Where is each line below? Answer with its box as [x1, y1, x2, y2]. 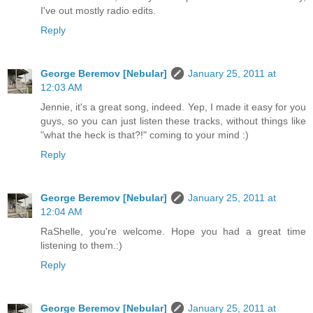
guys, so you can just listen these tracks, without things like [41, 115, 306, 127]
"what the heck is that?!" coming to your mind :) [41, 129, 249, 141]
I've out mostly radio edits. [41, 5, 156, 17]
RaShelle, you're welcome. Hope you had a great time [41, 226, 306, 238]
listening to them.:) [41, 240, 122, 252]
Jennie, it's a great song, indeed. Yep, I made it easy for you [41, 101, 306, 113]
